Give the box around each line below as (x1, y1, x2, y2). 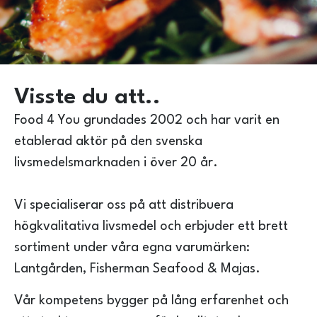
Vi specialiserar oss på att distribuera (14, 199, 234, 212)
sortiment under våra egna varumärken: (14, 241, 250, 255)
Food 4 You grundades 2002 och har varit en (14, 114, 279, 127)
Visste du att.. (14, 86, 161, 109)
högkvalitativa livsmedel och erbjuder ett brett (14, 220, 288, 234)
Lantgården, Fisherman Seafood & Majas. (14, 263, 260, 276)
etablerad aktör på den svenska (14, 135, 202, 149)
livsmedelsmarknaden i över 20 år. (14, 156, 218, 170)
